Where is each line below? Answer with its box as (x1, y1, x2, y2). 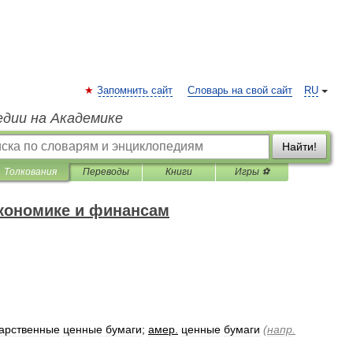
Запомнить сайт (97, 85, 173, 96)
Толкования (4, 166, 57, 177)
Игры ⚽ (235, 166, 269, 177)
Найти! (282, 140, 317, 153)
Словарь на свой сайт (188, 85, 292, 96)
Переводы (82, 166, 129, 177)
